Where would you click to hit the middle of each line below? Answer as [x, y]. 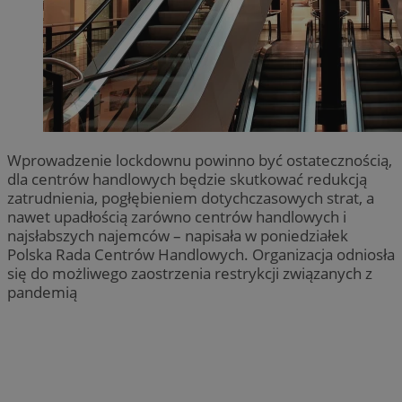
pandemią [42, 292]
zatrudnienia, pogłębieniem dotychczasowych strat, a [191, 197]
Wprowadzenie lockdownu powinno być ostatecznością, [200, 160]
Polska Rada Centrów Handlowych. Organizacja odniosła [201, 254]
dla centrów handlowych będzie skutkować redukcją [187, 179]
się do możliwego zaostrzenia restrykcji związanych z [190, 273]
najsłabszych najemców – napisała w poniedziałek [178, 235]
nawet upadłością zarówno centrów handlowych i [177, 216]
